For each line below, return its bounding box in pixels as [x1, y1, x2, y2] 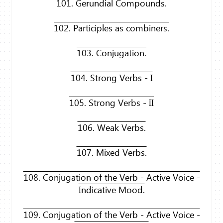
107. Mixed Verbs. [76, 146, 147, 159]
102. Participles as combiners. [54, 22, 169, 34]
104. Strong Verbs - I [70, 72, 153, 84]
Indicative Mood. [78, 184, 145, 196]
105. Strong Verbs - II [69, 97, 154, 109]
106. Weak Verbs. [77, 121, 146, 134]
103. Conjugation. [77, 47, 146, 59]
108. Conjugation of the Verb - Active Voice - [23, 171, 200, 184]
